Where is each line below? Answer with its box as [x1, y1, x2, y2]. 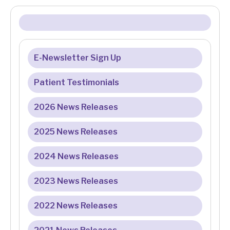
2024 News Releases [34, 151, 119, 162]
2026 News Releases [34, 102, 118, 112]
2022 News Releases [34, 201, 118, 211]
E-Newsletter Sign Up [34, 53, 121, 63]
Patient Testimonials [34, 78, 119, 88]
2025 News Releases [34, 127, 118, 137]
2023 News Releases [34, 176, 118, 186]
